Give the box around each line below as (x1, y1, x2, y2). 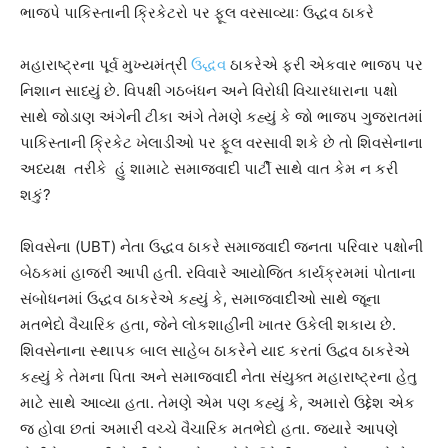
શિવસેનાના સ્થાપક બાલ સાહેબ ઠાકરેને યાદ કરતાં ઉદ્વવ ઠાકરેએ (20, 340, 410, 360)
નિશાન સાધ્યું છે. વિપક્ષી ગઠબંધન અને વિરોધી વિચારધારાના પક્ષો (20, 80, 398, 100)
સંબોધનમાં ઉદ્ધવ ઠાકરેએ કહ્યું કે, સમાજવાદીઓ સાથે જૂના (20, 288, 381, 308)
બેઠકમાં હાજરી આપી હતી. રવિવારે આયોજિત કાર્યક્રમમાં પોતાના (20, 262, 416, 282)
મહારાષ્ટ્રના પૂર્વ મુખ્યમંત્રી (20, 54, 191, 74)
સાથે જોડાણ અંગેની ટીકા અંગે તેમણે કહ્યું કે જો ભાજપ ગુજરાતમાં (20, 106, 423, 126)
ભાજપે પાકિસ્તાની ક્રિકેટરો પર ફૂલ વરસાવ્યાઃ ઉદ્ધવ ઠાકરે (20, 2, 374, 22)
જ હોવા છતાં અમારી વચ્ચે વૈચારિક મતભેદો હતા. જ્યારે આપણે (20, 418, 398, 438)
